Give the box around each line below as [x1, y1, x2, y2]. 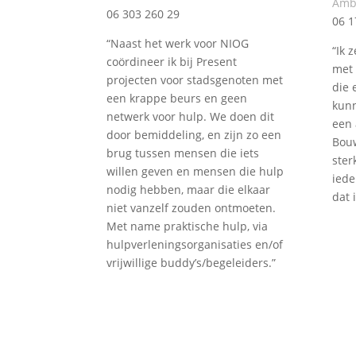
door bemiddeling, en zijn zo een [106, 126, 282, 142]
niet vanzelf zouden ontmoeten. [106, 199, 277, 215]
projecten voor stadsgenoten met [106, 72, 284, 87]
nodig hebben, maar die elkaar [106, 181, 271, 197]
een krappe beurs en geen [106, 90, 248, 106]
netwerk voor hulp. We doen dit [106, 108, 275, 124]
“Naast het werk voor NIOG [106, 35, 250, 51]
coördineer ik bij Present [106, 53, 238, 69]
